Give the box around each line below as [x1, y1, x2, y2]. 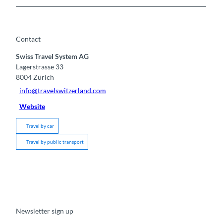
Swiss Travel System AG [16, 52, 89, 61]
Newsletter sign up [16, 207, 73, 216]
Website [19, 102, 46, 111]
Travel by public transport [26, 139, 84, 145]
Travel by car [26, 123, 54, 129]
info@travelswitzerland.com [19, 86, 107, 95]
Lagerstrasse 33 [16, 62, 63, 71]
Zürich [33, 73, 54, 82]
